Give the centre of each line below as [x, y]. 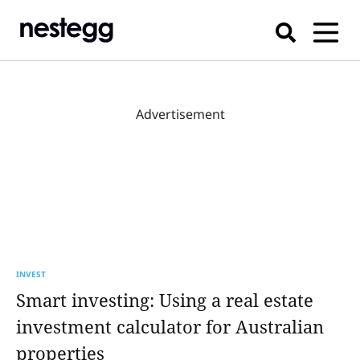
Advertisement [180, 114]
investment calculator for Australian [170, 326]
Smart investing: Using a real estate [165, 300]
